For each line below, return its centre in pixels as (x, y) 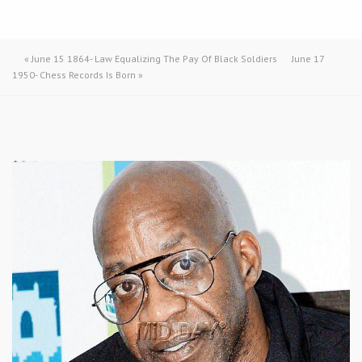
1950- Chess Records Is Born (74, 75)
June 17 (308, 59)
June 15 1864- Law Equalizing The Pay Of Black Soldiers (154, 59)
